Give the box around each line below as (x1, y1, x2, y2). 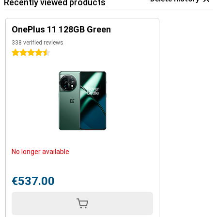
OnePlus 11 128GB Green (12, 24, 111, 34)
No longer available (12, 148, 69, 155)
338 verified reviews (12, 39, 63, 46)
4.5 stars (12, 49, 39, 57)
